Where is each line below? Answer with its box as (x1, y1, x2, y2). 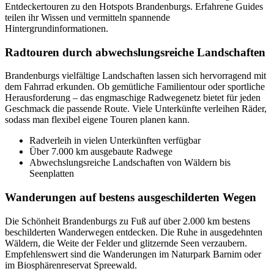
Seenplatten (29, 168, 74, 179)
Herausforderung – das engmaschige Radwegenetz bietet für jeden (5, 92, 261, 103)
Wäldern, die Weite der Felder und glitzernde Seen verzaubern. (5, 237, 247, 248)
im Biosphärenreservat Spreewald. (5, 259, 137, 270)
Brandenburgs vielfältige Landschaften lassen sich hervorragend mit (5, 70, 266, 81)
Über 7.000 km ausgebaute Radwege (29, 146, 172, 157)
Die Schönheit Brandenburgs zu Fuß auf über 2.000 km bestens (5, 215, 250, 226)
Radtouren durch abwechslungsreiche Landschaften (5, 45, 265, 59)
